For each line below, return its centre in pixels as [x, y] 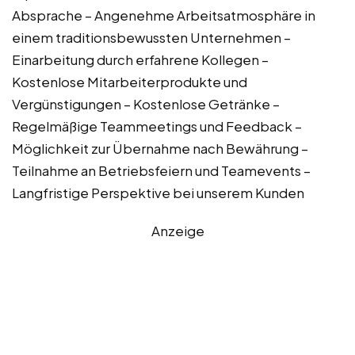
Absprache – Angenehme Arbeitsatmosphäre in [164, 15]
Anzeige [177, 230]
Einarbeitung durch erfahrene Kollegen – [140, 59]
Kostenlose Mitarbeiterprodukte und [130, 81]
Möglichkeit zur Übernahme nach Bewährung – [160, 148]
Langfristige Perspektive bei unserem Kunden [158, 192]
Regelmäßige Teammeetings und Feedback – [157, 126]
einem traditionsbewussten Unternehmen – [151, 37]
